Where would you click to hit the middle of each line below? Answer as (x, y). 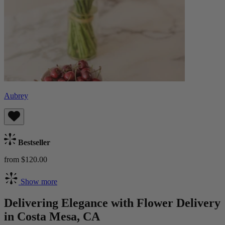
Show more (38, 181)
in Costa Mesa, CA (52, 216)
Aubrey (16, 95)
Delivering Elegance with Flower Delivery (112, 203)
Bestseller (33, 142)
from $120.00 (26, 159)
